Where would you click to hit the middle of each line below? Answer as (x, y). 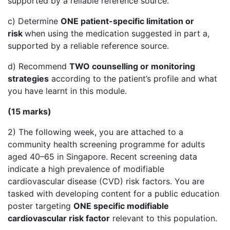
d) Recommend (39, 66)
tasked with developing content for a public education (113, 194)
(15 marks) (30, 112)
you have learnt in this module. (67, 91)
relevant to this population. (164, 218)
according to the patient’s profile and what (133, 79)
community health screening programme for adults (106, 145)
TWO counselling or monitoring (132, 66)
